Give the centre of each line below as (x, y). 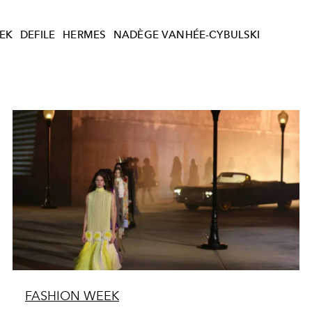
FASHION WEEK (72, 296)
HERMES (85, 35)
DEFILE (38, 35)
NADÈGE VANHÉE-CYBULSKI (187, 35)
